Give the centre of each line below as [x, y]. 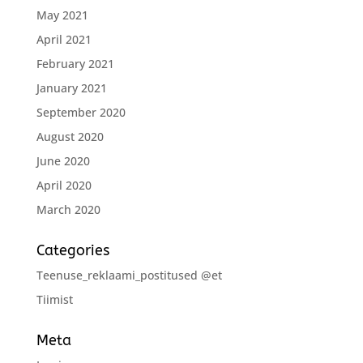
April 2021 [64, 39]
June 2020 [63, 160]
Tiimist [54, 299]
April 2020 [64, 185]
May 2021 [62, 15]
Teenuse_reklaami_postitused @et [129, 275]
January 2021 [71, 88]
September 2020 [81, 112]
